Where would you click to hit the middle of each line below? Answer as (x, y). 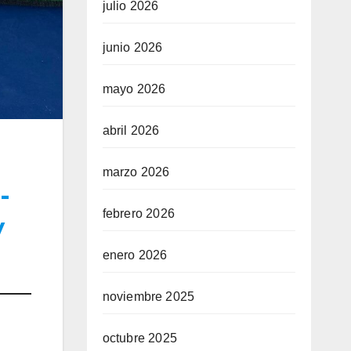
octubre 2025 (139, 338)
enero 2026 (135, 255)
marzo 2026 (136, 172)
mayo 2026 (134, 89)
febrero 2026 (138, 213)
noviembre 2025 (148, 297)
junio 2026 (132, 47)
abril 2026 (131, 130)
